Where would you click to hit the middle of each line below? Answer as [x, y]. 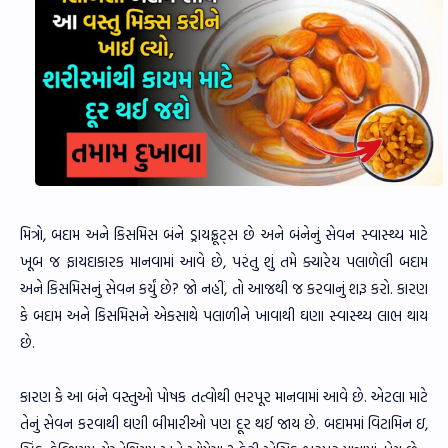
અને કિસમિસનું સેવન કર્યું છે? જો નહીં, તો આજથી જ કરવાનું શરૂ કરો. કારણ [224, 289]
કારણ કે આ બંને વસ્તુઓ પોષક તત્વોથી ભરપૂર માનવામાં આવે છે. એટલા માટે [224, 397]
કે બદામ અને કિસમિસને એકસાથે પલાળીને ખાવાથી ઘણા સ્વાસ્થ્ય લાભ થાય [224, 316]
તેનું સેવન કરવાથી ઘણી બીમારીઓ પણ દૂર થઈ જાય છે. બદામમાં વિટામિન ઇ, [224, 424]
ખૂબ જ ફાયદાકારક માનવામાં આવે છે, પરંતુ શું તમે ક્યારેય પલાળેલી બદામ [224, 262]
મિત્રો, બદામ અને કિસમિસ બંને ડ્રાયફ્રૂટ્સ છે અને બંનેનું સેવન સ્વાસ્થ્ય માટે [224, 235]
